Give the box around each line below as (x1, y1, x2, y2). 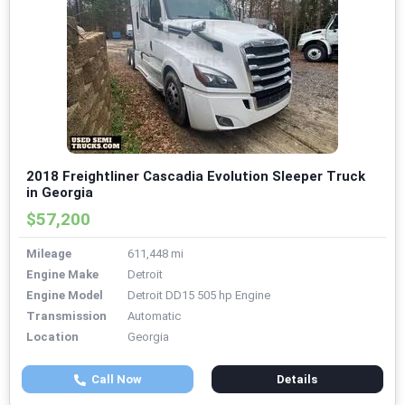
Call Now (85, 372, 142, 387)
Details (277, 372, 318, 387)
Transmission (26, 309, 107, 324)
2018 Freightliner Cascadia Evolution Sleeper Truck (26, 168, 365, 185)
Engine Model (26, 288, 103, 303)
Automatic (127, 309, 181, 324)
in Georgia (26, 184, 93, 202)
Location (26, 330, 79, 344)
